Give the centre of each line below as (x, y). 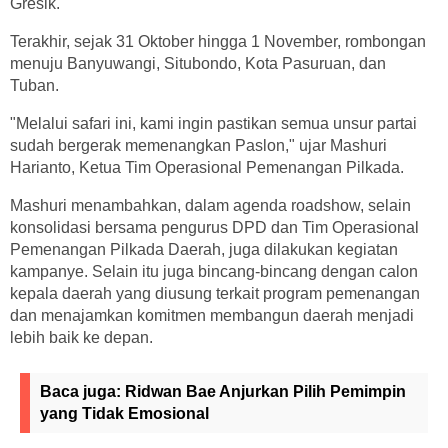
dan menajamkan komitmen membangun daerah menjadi (212, 315)
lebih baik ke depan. (81, 337)
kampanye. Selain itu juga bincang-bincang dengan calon (214, 271)
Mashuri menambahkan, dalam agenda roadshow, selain (210, 205)
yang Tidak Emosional (124, 413)
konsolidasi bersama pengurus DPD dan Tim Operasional (214, 227)
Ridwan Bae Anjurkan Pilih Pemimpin (265, 391)
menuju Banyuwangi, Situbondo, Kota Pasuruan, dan (198, 63)
